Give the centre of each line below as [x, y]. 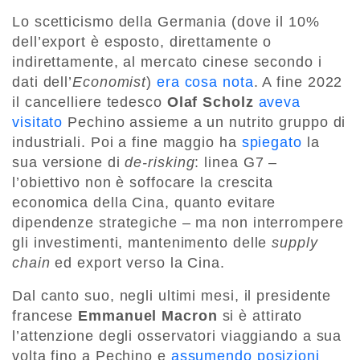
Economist [110, 82]
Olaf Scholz [210, 102]
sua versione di [69, 162]
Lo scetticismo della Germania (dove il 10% [166, 21]
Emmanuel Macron [148, 315]
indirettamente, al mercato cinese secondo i [167, 61]
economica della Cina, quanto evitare [144, 202]
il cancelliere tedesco [90, 102]
